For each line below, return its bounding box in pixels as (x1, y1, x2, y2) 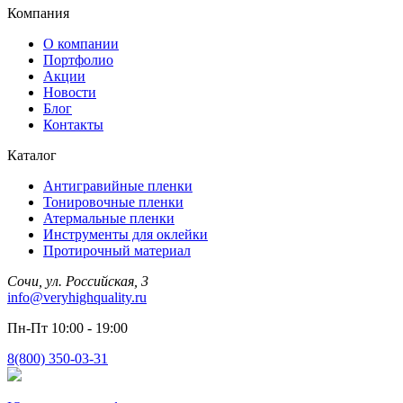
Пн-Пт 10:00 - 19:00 (7, 319, 128, 336)
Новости (43, 84, 96, 100)
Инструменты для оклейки (43, 226, 208, 242)
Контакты (43, 116, 103, 132)
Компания (7, 4, 69, 21)
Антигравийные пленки (43, 177, 193, 193)
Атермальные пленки (43, 210, 175, 226)
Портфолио (43, 51, 113, 67)
